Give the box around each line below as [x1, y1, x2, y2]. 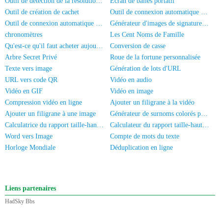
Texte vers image [5, 65, 52, 72]
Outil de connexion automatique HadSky [201, 8, 208, 16]
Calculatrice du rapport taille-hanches [97, 121, 104, 129]
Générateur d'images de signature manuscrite [202, 20, 209, 27]
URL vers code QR [5, 76, 57, 83]
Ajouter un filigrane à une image [5, 110, 96, 117]
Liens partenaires [5, 185, 56, 192]
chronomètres [5, 31, 42, 38]
